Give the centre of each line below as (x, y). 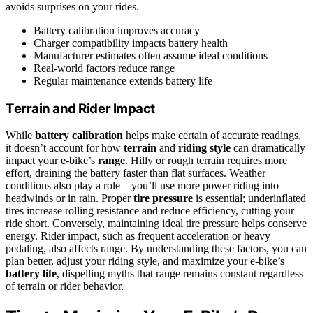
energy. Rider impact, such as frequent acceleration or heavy (138, 236)
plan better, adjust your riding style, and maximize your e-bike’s (145, 261)
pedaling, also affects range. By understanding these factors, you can (156, 249)
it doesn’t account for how (65, 148)
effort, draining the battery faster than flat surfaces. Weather (136, 173)
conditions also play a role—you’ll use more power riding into (142, 186)
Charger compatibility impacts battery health (131, 43)
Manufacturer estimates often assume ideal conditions (151, 55)
